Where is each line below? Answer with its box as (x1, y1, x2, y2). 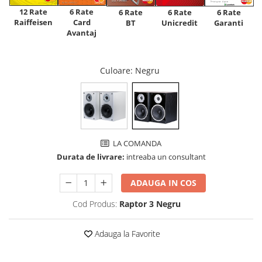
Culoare (100, 64, 130, 76)
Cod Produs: (73, 198, 117, 209)
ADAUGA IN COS (130, 177, 197, 188)
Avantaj (67, 27, 96, 39)
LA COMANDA (111, 137, 161, 149)
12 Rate (19, 6, 47, 18)
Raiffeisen (13, 17, 53, 28)
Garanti (214, 17, 243, 28)
